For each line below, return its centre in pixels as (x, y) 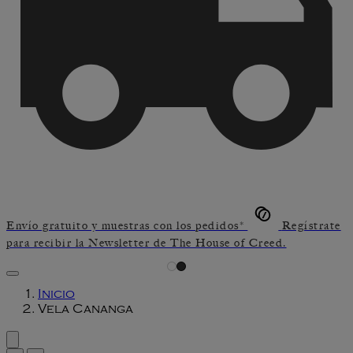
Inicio (56, 295)
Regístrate (311, 225)
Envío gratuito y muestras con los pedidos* (125, 225)
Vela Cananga (85, 310)
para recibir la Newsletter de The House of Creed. (147, 243)
